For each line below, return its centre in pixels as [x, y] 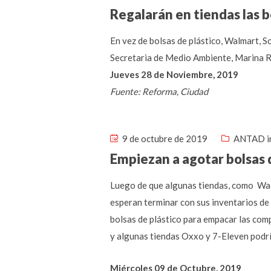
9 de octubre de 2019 [164, 139]
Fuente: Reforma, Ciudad [159, 91]
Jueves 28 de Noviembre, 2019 [174, 74]
